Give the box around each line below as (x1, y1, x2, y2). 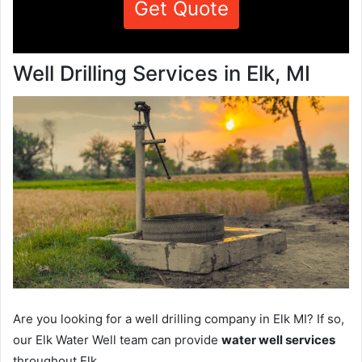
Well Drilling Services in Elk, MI (13, 61, 310, 86)
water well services (221, 331, 335, 347)
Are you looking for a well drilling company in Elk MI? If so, (13, 310, 344, 326)
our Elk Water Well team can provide (13, 331, 221, 347)
